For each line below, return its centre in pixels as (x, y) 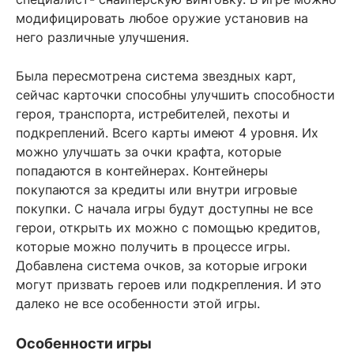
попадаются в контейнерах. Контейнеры (142, 171)
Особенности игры (84, 343)
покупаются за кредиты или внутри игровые (156, 190)
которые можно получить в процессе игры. (153, 247)
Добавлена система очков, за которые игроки (162, 265)
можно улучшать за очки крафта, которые (149, 152)
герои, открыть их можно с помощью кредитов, (168, 228)
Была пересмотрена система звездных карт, (156, 76)
